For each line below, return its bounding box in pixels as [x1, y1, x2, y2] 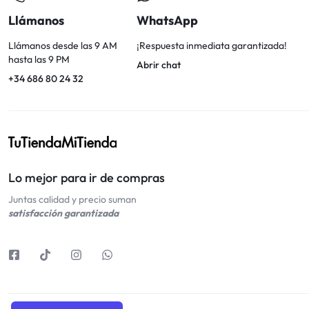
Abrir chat [137, 59, 181, 71]
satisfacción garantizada [8, 207, 119, 219]
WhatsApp [137, 12, 199, 28]
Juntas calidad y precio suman [8, 193, 137, 206]
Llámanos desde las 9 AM [8, 39, 117, 52]
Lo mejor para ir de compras [8, 170, 165, 186]
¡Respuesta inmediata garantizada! [137, 39, 288, 52]
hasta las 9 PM [8, 53, 70, 66]
